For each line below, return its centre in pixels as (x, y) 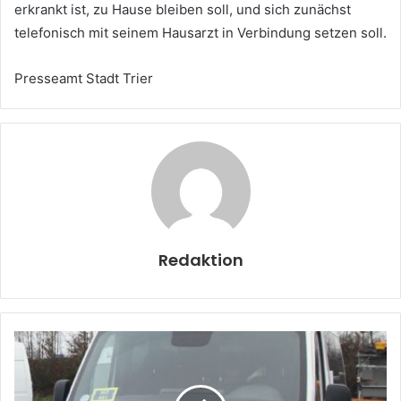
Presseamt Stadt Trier (84, 78)
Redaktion (200, 260)
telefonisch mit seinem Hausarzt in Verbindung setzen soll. (200, 32)
